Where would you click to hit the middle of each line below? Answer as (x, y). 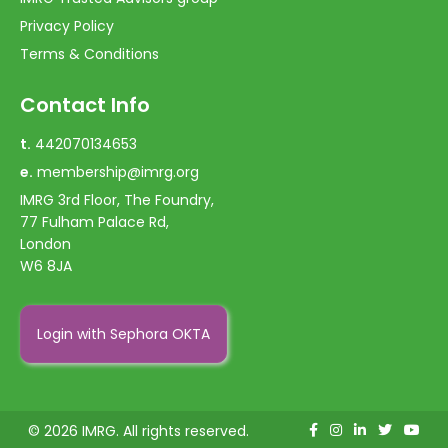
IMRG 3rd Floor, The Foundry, (117, 199)
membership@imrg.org (118, 171)
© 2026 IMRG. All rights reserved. (138, 430)
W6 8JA (46, 265)
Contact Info (85, 104)
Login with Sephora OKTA (123, 333)
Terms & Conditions (89, 53)
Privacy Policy (67, 25)
